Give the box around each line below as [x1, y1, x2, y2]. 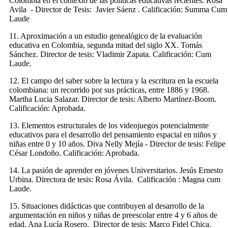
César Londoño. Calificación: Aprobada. [9, 148, 139, 157]
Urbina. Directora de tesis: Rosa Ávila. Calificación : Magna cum [9, 175, 220, 184]
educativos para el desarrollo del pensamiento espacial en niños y [9, 130, 217, 139]
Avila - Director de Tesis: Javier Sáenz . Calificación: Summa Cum [9, 5, 227, 14]
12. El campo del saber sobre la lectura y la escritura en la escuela [9, 76, 218, 85]
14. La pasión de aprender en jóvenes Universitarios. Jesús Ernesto [9, 165, 223, 175]
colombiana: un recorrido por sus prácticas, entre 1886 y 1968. [9, 85, 209, 94]
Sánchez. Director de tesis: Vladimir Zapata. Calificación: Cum [9, 49, 211, 59]
